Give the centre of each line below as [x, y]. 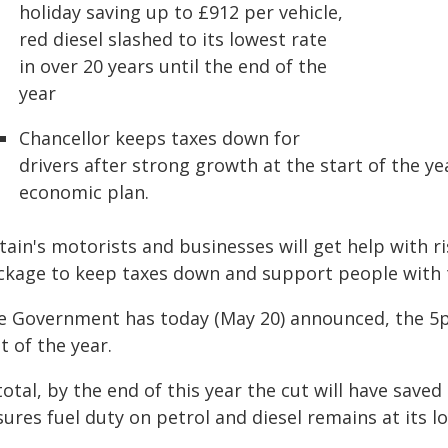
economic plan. [84, 192]
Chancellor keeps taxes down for [159, 138]
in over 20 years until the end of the [173, 66]
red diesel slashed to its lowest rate [173, 39]
